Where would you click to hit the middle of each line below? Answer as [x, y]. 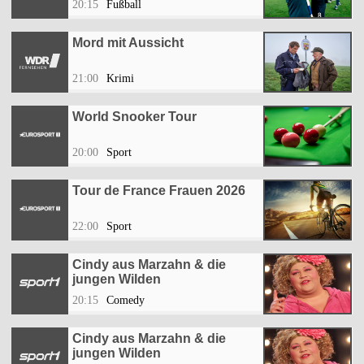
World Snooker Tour [134, 117]
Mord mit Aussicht [128, 43]
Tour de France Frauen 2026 [159, 191]
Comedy [126, 301]
